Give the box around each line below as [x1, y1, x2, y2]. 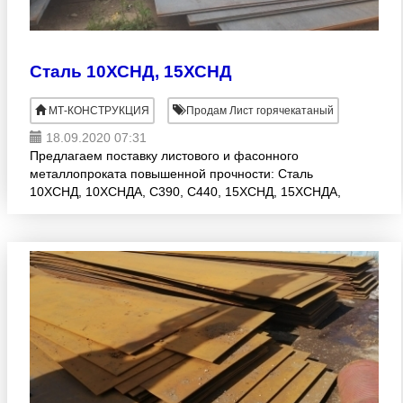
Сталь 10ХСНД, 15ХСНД [30, 62, 232, 81]
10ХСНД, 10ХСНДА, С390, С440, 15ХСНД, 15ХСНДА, [30, 184, 341, 199]
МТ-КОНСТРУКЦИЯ [49, 104, 149, 117]
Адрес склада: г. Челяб [30, 220, 164, 235]
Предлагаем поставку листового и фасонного [30, 148, 299, 163]
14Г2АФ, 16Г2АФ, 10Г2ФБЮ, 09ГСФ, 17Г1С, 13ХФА [30, 202, 336, 217]
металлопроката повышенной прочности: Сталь [30, 166, 313, 181]
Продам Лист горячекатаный [184, 104, 334, 117]
